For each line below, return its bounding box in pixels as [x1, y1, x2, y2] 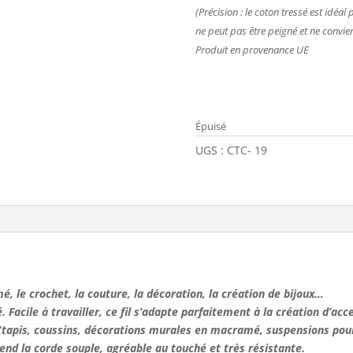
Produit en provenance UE [195, 43, 310, 57]
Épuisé [195, 119, 227, 133]
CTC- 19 [227, 143, 268, 158]
